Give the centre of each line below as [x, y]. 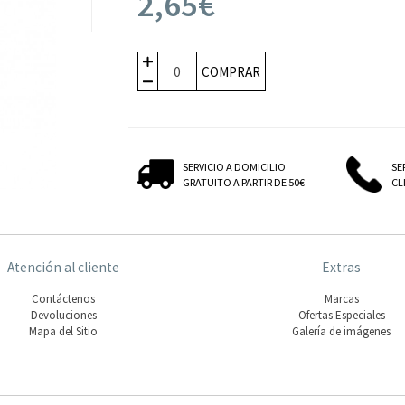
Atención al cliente [64, 267]
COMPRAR [231, 72]
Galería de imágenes [342, 331]
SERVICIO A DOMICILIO [234, 167]
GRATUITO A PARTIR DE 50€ [244, 183]
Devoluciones [63, 315]
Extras [342, 267]
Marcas [341, 298]
